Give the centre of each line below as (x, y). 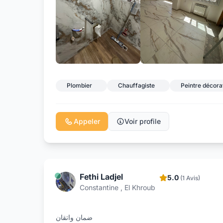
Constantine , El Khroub (117, 187)
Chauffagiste (136, 85)
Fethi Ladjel (101, 176)
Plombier (79, 85)
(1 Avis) (190, 178)
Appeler (87, 121)
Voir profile (143, 121)
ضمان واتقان (74, 217)
